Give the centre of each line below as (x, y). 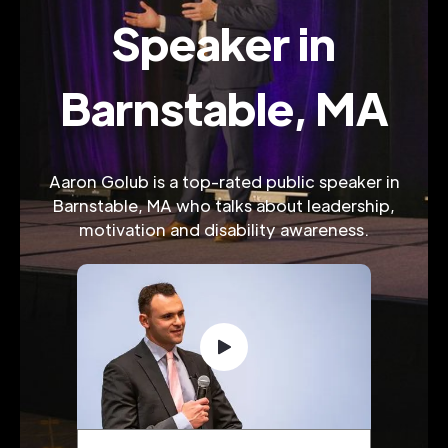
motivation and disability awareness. (224, 229)
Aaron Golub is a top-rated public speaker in (224, 181)
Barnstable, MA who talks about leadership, (224, 205)
